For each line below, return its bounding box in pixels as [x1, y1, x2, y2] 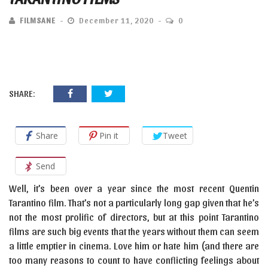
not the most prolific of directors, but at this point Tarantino [9, 211, 259, 223]
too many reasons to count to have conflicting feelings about [9, 254, 259, 266]
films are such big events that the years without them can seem [9, 226, 259, 237]
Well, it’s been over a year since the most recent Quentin [9, 182, 259, 194]
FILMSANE [20, 16, 56, 25]
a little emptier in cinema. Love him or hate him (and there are [9, 240, 259, 251]
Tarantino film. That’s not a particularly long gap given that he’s [9, 197, 259, 208]
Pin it [99, 130, 118, 141]
